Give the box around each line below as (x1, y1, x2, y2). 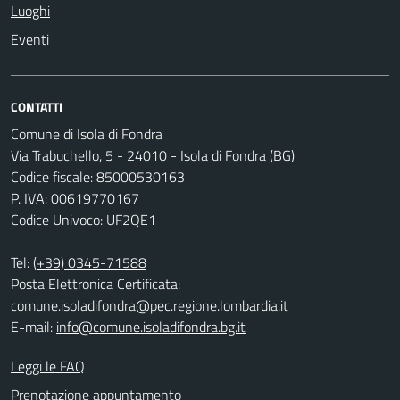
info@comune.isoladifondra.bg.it (56, 315, 246, 337)
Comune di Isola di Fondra (11, 122, 162, 145)
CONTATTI (11, 96, 62, 116)
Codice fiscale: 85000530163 (11, 165, 185, 187)
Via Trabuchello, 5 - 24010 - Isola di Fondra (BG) (11, 144, 295, 166)
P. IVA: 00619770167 (11, 187, 139, 209)
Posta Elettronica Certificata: (11, 272, 180, 295)
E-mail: (11, 315, 56, 337)
